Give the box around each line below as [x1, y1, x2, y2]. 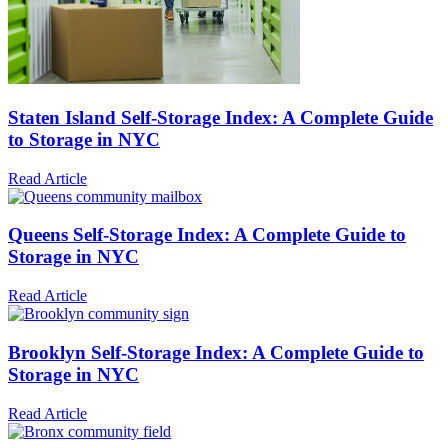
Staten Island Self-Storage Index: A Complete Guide [8, 106, 433, 128]
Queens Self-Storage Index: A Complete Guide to [8, 224, 406, 246]
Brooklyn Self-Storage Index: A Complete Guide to [8, 341, 424, 363]
